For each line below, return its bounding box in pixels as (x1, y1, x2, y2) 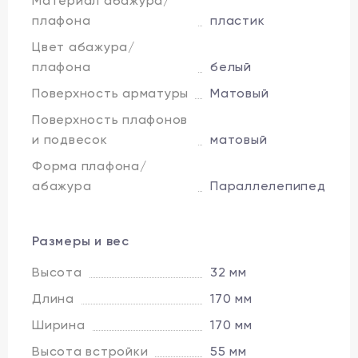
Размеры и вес (32, 233, 129, 249)
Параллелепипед (210, 177, 326, 193)
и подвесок (32, 131, 108, 147)
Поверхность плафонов (32, 111, 188, 127)
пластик (210, 12, 265, 28)
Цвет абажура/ (32, 38, 135, 54)
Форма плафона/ (32, 157, 147, 173)
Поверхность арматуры (32, 85, 189, 101)
